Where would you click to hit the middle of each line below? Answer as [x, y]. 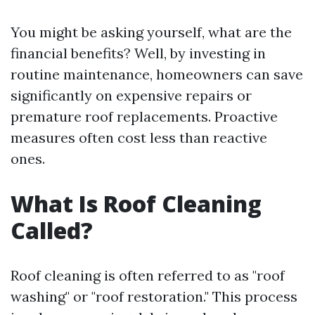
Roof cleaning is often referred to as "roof [148, 275]
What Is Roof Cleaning [136, 204]
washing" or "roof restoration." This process [154, 296]
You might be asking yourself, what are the [151, 32]
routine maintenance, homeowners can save [157, 74]
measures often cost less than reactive [139, 137]
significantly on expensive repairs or [131, 95]
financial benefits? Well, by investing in [138, 53]
